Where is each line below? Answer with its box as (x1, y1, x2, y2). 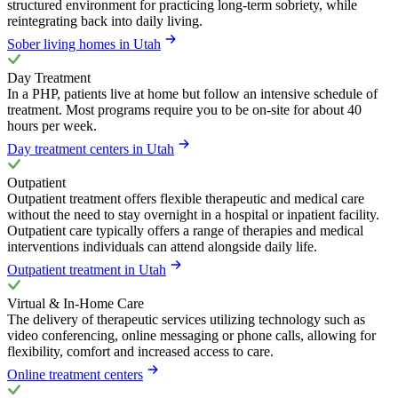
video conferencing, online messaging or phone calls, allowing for (7, 327, 376, 343)
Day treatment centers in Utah (7, 140, 174, 156)
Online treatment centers (7, 366, 143, 382)
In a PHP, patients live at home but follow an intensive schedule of (7, 85, 378, 101)
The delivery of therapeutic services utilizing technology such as (7, 311, 365, 327)
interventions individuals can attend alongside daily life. (7, 238, 317, 254)
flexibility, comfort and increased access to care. (7, 343, 274, 359)
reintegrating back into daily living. (7, 12, 203, 28)
